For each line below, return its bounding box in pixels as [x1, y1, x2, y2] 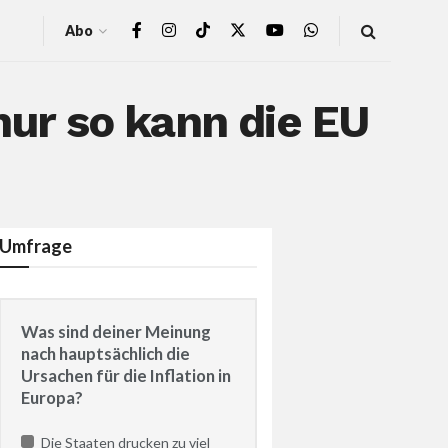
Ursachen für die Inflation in [21, 364, 232, 386]
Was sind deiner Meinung [21, 320, 212, 342]
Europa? [21, 386, 84, 408]
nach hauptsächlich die [21, 342, 191, 364]
